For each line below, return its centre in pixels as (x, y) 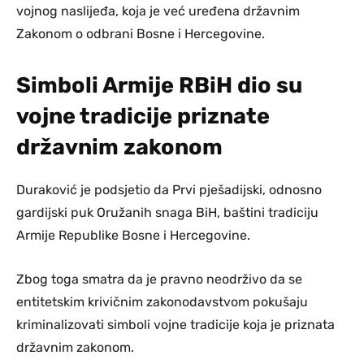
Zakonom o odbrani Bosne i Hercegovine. (141, 33)
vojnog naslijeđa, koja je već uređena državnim (158, 11)
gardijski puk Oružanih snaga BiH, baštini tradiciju (167, 212)
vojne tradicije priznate (143, 116)
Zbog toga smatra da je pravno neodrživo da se (159, 279)
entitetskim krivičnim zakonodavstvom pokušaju (162, 301)
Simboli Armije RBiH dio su (159, 85)
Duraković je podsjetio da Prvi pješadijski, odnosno (169, 189)
